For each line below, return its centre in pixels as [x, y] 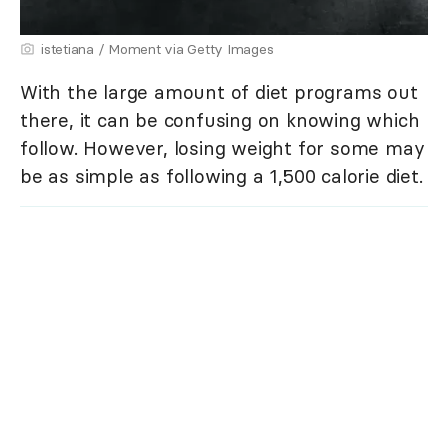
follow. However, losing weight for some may [222, 147]
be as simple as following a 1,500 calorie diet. [221, 175]
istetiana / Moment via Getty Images [157, 48]
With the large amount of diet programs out [219, 91]
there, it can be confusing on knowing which [220, 119]
